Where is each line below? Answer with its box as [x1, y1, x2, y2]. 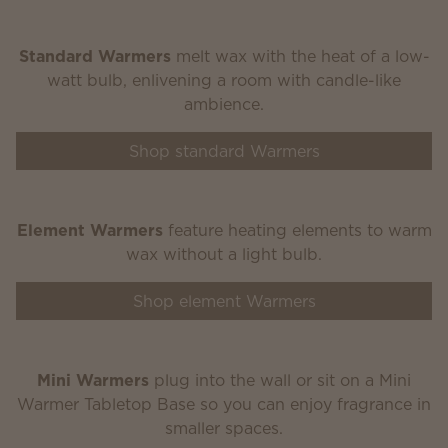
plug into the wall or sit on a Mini [149, 369, 411, 391]
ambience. [184, 93, 264, 115]
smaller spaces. [165, 417, 283, 439]
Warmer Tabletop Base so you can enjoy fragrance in [17, 393, 431, 415]
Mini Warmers [37, 369, 149, 391]
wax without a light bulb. [126, 243, 322, 265]
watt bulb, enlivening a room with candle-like [47, 69, 401, 91]
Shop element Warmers [132, 290, 316, 312]
